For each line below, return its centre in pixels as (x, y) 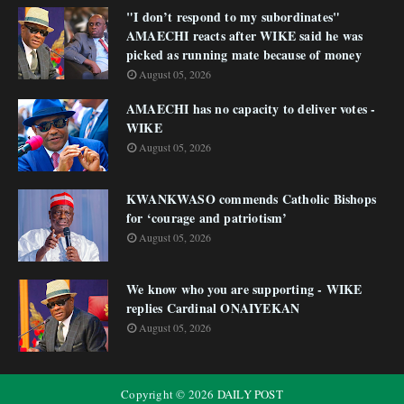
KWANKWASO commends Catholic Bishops (251, 199)
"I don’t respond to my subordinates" (234, 17)
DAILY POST (250, 394)
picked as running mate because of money (244, 55)
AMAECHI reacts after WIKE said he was (245, 36)
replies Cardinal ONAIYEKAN (213, 308)
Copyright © (155, 394)
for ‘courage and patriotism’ (207, 218)
